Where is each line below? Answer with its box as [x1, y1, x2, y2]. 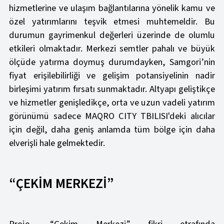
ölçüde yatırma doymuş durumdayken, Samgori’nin [9, 55, 215, 69]
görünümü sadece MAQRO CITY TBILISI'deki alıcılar [9, 109, 215, 123]
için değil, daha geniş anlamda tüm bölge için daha [9, 123, 215, 136]
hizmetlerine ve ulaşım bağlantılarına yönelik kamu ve [9, 1, 215, 15]
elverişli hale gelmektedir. [9, 136, 105, 150]
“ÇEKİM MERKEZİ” [9, 174, 114, 194]
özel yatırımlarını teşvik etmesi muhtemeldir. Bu [9, 15, 215, 28]
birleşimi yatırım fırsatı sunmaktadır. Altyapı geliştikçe [9, 82, 215, 96]
